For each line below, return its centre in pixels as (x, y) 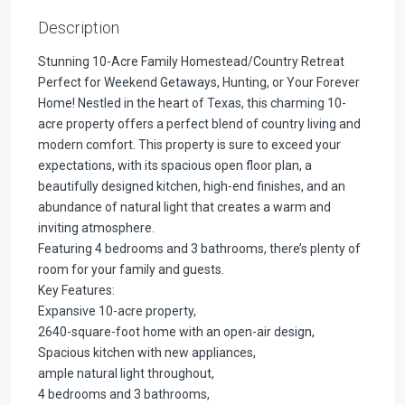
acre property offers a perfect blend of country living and (199, 123)
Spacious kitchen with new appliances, (147, 352)
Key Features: (76, 290)
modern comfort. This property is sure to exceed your (189, 144)
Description (79, 27)
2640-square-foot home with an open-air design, (176, 331)
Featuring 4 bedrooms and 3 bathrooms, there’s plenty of (199, 248)
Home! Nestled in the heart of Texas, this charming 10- (192, 103)
